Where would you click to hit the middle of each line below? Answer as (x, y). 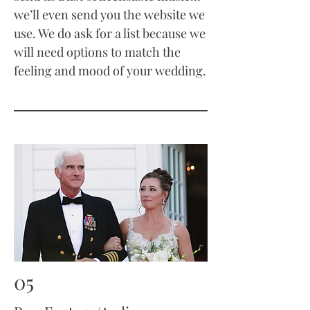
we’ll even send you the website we (109, 15)
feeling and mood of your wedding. (110, 71)
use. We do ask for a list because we (110, 33)
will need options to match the (97, 52)
